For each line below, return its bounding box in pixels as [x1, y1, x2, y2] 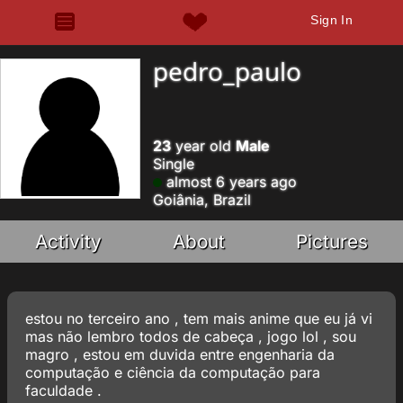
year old [171, 137, 236, 155]
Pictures [295, 230, 368, 253]
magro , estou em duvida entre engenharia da [25, 345, 335, 363]
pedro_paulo [153, 54, 301, 88]
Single [153, 155, 194, 173]
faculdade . [25, 381, 102, 399]
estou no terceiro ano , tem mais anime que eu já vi [25, 309, 372, 327]
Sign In [310, 13, 354, 27]
